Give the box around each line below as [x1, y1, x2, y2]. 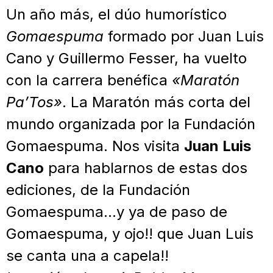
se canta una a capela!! [6, 246, 169, 264]
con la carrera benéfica [6, 71, 172, 89]
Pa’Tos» [6, 93, 62, 111]
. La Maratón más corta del [62, 93, 250, 111]
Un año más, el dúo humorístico [6, 5, 227, 23]
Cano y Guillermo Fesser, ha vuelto [6, 49, 247, 67]
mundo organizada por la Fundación [6, 115, 255, 133]
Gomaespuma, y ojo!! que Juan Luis [6, 224, 253, 243]
